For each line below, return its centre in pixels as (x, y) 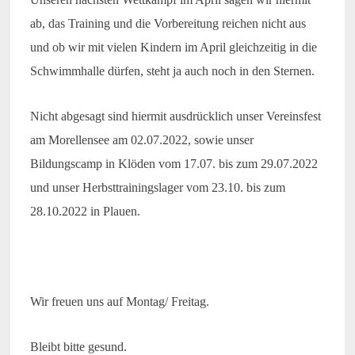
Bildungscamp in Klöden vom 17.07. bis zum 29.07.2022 (174, 164)
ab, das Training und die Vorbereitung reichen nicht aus (168, 24)
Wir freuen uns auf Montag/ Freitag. (119, 302)
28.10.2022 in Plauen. (85, 212)
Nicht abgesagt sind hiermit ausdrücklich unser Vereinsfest (175, 116)
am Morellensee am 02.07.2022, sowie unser (141, 140)
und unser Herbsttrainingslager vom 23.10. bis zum (157, 188)
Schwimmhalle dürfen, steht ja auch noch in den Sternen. (172, 71)
